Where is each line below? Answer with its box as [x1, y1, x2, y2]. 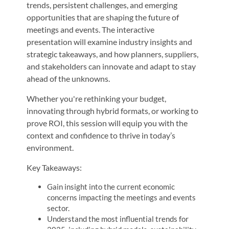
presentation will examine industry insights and [27, 36, 193, 47]
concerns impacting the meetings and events [47, 192, 196, 202]
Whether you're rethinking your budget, [27, 93, 167, 103]
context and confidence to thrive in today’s [27, 130, 176, 140]
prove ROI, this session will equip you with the [27, 118, 188, 128]
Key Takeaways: [27, 162, 82, 172]
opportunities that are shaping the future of [27, 12, 179, 22]
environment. [27, 142, 74, 152]
